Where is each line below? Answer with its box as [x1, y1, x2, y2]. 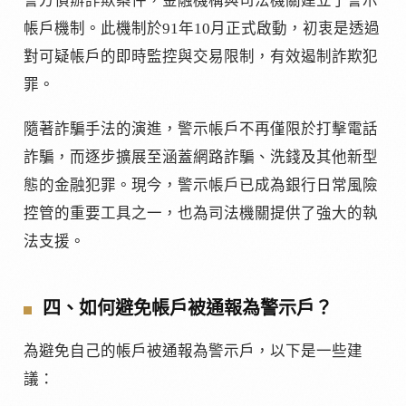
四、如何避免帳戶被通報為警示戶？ [43, 297, 333, 318]
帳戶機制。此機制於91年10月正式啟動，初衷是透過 [24, 19, 380, 37]
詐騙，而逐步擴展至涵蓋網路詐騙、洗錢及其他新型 [24, 148, 378, 166]
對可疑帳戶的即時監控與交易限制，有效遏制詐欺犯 [24, 47, 378, 65]
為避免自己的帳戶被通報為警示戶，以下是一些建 [24, 343, 362, 361]
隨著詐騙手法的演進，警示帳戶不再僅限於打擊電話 [24, 120, 378, 138]
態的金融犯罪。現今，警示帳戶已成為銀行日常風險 [24, 176, 378, 194]
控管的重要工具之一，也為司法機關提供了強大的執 [24, 204, 378, 222]
